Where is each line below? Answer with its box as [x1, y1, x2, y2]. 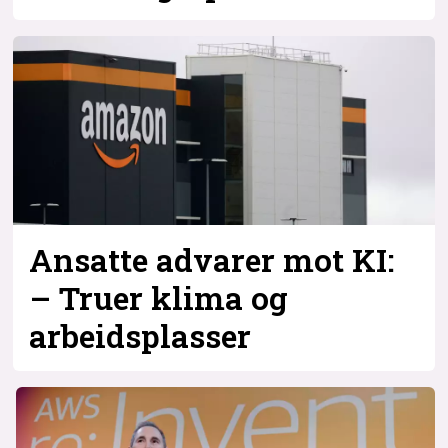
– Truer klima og [29, 277, 289, 320]
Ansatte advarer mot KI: [29, 239, 395, 282]
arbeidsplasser [29, 315, 252, 358]
